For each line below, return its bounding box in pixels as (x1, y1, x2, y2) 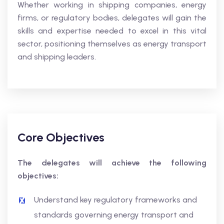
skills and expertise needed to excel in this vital (17, 26, 206, 35)
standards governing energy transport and (34, 210, 193, 219)
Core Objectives (17, 130, 104, 144)
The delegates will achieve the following (17, 158, 206, 167)
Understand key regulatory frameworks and (34, 195, 197, 204)
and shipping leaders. (17, 52, 96, 61)
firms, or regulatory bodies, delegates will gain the (17, 13, 206, 22)
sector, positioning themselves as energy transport (17, 39, 206, 48)
